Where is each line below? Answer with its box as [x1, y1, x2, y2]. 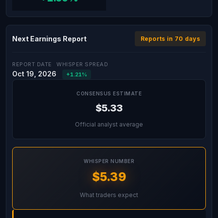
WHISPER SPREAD [56, 61, 108, 68]
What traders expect [80, 191, 138, 199]
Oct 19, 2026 [12, 70, 56, 78]
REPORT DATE [12, 61, 52, 68]
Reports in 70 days [140, 35, 200, 42]
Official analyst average [75, 121, 143, 128]
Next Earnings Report [12, 34, 87, 43]
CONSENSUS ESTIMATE [76, 91, 142, 96]
